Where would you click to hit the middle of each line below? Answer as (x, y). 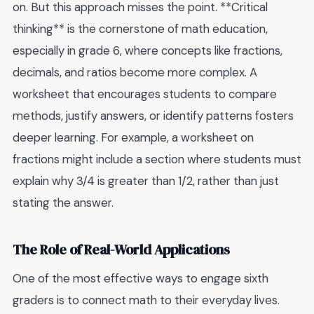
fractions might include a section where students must (157, 159)
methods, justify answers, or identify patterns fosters (153, 116)
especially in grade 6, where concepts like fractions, (148, 51)
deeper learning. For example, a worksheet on (133, 138)
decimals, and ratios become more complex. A (135, 73)
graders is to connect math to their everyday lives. (146, 300)
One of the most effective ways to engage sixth (141, 279)
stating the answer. (63, 203)
